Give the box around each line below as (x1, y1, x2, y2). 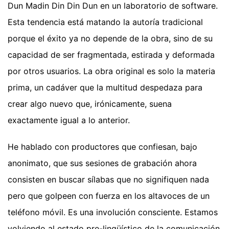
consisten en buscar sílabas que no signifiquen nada (8, 174, 209, 185)
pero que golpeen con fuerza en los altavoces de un (8, 191, 210, 201)
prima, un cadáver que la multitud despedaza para (8, 82, 202, 93)
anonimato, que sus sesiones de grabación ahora (8, 158, 197, 169)
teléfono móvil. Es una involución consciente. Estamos (8, 207, 218, 218)
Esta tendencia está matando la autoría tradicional (8, 17, 203, 28)
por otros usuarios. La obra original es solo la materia (8, 66, 215, 77)
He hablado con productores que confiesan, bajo (8, 142, 197, 152)
